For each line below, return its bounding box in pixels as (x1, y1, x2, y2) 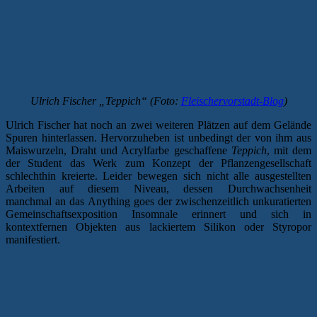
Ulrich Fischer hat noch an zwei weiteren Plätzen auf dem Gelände (6, 119, 311, 132)
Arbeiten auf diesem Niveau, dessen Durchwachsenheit (6, 183, 311, 195)
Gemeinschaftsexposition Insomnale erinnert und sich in (6, 208, 311, 221)
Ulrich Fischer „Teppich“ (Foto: (30, 95, 181, 108)
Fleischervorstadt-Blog (180, 95, 284, 108)
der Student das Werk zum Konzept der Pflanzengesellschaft (6, 157, 311, 170)
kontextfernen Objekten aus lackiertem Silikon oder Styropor (6, 221, 311, 234)
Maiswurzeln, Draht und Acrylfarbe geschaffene (6, 144, 231, 157)
